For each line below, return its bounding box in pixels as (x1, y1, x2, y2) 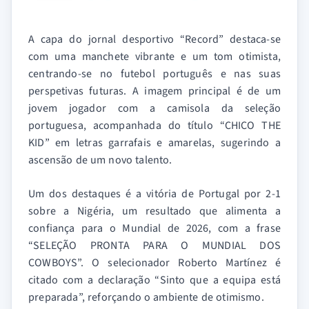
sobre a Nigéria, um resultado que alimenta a (28, 203, 281, 219)
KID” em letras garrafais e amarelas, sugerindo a (28, 135, 281, 151)
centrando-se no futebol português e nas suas (28, 66, 281, 82)
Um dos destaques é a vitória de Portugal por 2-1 (28, 186, 281, 202)
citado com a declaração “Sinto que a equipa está (28, 272, 281, 288)
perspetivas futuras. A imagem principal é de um (28, 83, 281, 99)
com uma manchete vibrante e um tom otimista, (28, 49, 281, 65)
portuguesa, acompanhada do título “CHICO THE (28, 118, 281, 134)
